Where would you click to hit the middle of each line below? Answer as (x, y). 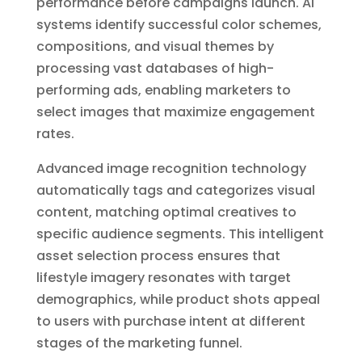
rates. (55, 133)
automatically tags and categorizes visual (175, 190)
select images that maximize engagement (175, 112)
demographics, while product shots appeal (178, 299)
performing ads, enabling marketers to (163, 90)
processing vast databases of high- (155, 68)
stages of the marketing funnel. (139, 343)
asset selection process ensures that (158, 255)
